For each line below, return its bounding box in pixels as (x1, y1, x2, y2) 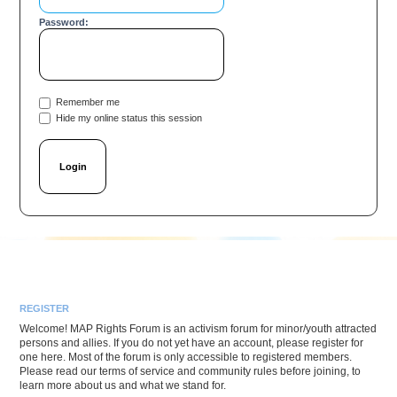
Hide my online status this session (53, 112, 203, 123)
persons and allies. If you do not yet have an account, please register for (19, 337, 363, 350)
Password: (39, 16, 90, 27)
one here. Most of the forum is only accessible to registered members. (19, 351, 352, 364)
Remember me (53, 97, 121, 108)
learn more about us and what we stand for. (19, 379, 226, 393)
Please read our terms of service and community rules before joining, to (19, 365, 361, 378)
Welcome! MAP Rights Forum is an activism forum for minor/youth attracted (19, 323, 377, 336)
